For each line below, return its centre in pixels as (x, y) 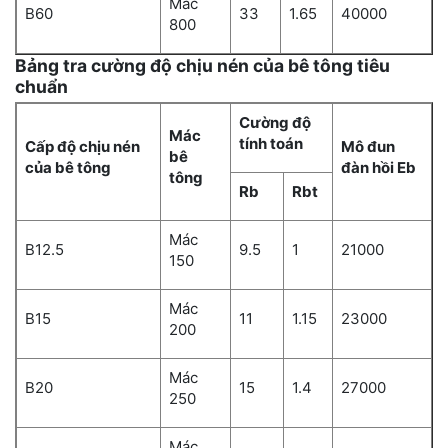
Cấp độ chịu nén (82, 146)
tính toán (271, 143)
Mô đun (368, 146)
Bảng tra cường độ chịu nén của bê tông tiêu (202, 65)
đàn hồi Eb (378, 167)
